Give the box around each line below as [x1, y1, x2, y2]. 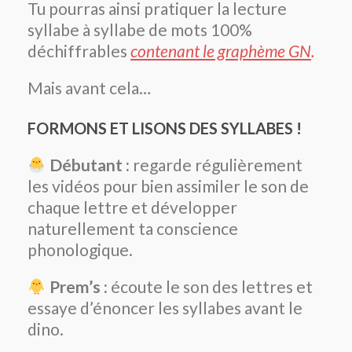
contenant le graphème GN [130, 41, 311, 61]
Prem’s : [46, 277, 108, 297]
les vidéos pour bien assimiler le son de [27, 176, 309, 196]
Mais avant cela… [27, 78, 151, 98]
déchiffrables [27, 41, 130, 61]
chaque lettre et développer [27, 197, 237, 218]
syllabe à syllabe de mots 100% [27, 20, 252, 40]
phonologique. [27, 240, 133, 260]
